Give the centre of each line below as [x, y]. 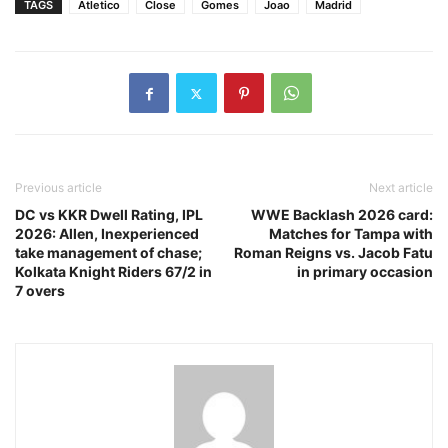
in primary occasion [365, 272]
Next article [401, 188]
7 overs [40, 291]
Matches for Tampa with [351, 234]
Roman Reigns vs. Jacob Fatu [333, 253]
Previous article [58, 188]
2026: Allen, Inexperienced [107, 234]
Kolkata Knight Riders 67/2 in [113, 272]
